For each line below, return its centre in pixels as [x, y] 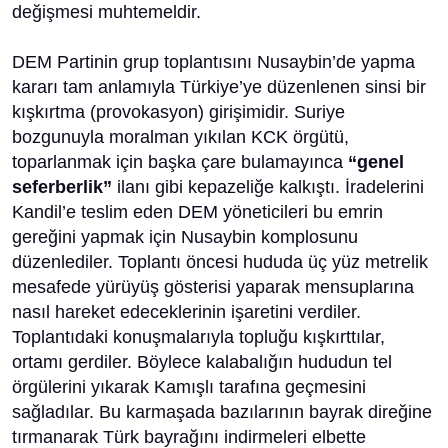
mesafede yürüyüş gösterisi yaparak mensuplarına [213, 287]
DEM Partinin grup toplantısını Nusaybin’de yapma [213, 62]
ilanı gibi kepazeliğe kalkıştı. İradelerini [268, 187]
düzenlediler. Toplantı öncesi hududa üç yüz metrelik [220, 262]
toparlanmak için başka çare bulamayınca [180, 162]
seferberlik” [62, 187]
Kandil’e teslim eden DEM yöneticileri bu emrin [197, 212]
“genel [376, 162]
